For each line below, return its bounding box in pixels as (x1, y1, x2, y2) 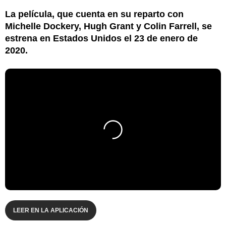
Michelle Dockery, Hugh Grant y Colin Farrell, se (5, 21, 212, 31)
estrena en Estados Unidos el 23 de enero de (5, 33, 198, 43)
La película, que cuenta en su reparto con (5, 9, 184, 19)
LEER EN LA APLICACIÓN (13, 206, 88, 214)
